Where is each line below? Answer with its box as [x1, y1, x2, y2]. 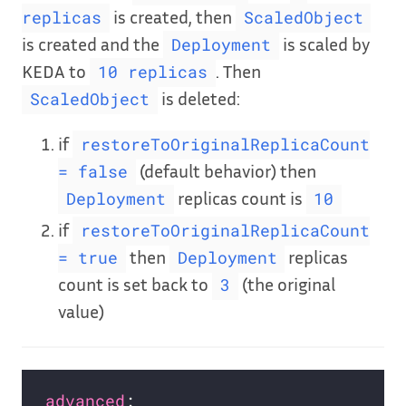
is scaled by [278, 33, 370, 55]
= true [58, 247, 118, 269]
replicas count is [173, 187, 306, 209]
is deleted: [157, 87, 240, 110]
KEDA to [22, 60, 90, 82]
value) [58, 300, 104, 323]
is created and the [22, 33, 163, 55]
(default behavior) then [135, 159, 316, 182]
